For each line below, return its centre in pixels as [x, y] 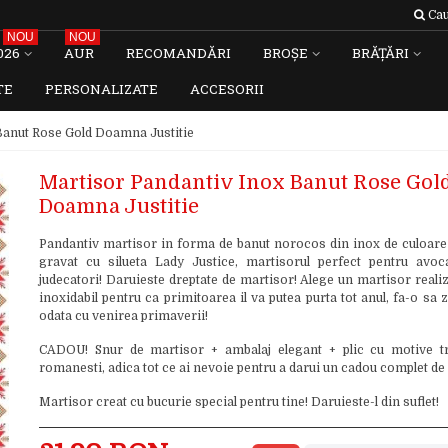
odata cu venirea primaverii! [123, 316]
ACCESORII [227, 89]
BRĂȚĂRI [380, 53]
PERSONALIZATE [101, 89]
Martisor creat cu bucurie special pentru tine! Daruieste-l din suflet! [238, 402]
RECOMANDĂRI [178, 53]
